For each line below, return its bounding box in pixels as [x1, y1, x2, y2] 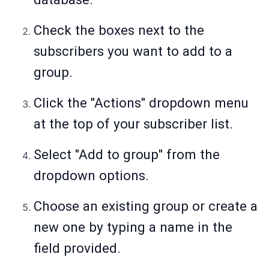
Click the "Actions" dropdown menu [34, 95, 249, 111]
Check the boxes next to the [34, 22, 204, 38]
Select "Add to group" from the [34, 147, 220, 163]
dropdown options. [34, 168, 149, 184]
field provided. [34, 240, 121, 256]
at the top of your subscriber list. [34, 116, 233, 132]
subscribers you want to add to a [34, 43, 232, 59]
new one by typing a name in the [34, 219, 232, 235]
